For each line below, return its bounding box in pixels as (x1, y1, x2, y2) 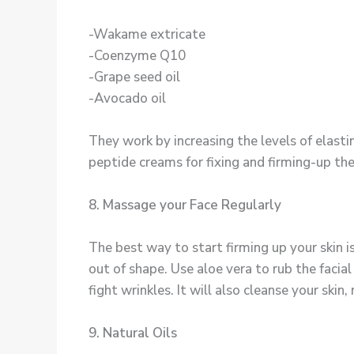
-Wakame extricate (88, 24, 205, 43)
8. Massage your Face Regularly (88, 195, 281, 214)
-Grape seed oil (88, 67, 180, 86)
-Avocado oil (88, 88, 166, 107)
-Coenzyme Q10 (88, 46, 186, 65)
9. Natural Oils (88, 324, 177, 343)
